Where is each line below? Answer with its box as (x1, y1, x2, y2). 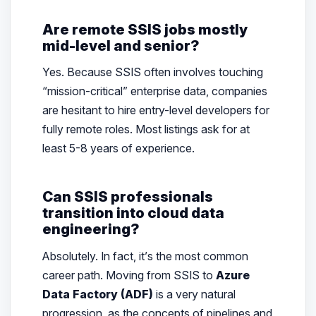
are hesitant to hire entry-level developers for (42, 103, 269, 118)
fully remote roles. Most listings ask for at (42, 122, 250, 137)
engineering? (42, 220, 140, 238)
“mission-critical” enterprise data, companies (42, 84, 267, 99)
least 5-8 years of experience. (42, 141, 195, 156)
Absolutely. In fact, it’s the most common (42, 248, 248, 263)
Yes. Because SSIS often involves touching (42, 65, 263, 80)
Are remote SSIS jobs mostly (42, 20, 248, 39)
